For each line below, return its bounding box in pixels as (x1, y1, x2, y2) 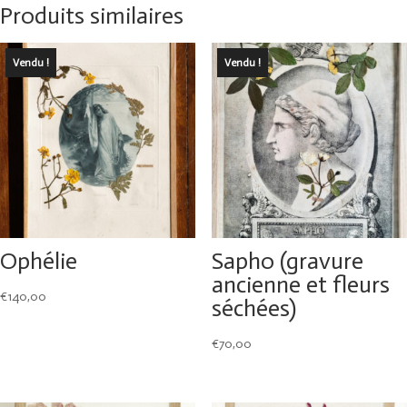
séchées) (211, 293, 296, 323)
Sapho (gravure (211, 246, 363, 275)
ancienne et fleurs (211, 270, 390, 299)
